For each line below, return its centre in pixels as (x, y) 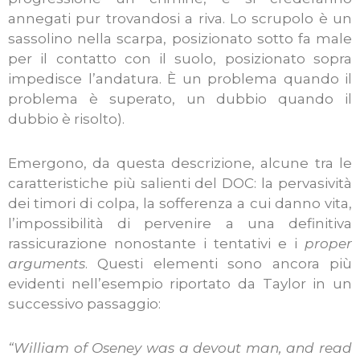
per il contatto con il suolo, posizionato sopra (180, 59)
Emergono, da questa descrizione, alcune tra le (180, 164)
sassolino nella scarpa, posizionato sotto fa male (180, 39)
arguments (47, 264)
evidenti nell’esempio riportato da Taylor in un (180, 284)
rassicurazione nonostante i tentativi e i (156, 244)
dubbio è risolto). (66, 119)
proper (328, 244)
